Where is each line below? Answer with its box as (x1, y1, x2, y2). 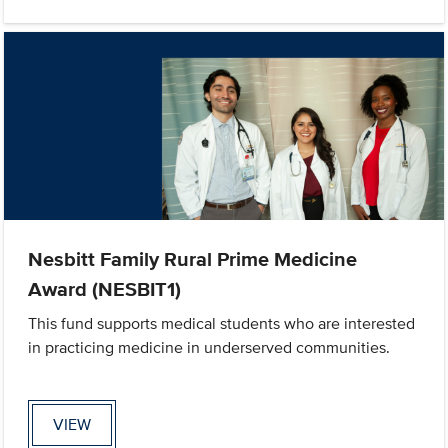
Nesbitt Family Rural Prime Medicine (28, 244, 358, 275)
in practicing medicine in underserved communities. (28, 336, 391, 360)
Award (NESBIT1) (28, 274, 182, 305)
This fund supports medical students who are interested (28, 312, 416, 336)
